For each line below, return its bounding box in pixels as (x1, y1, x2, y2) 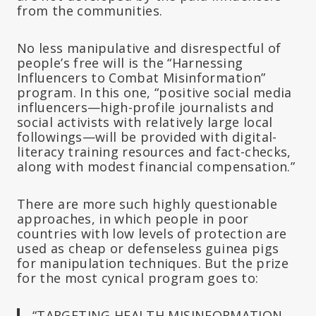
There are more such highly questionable (17, 195, 278, 213)
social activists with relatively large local (17, 114, 273, 131)
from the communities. (17, 2, 163, 20)
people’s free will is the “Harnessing (17, 54, 243, 72)
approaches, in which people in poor (17, 210, 249, 228)
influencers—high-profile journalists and (17, 99, 274, 116)
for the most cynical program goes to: (17, 269, 259, 287)
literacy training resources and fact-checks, (17, 143, 291, 161)
